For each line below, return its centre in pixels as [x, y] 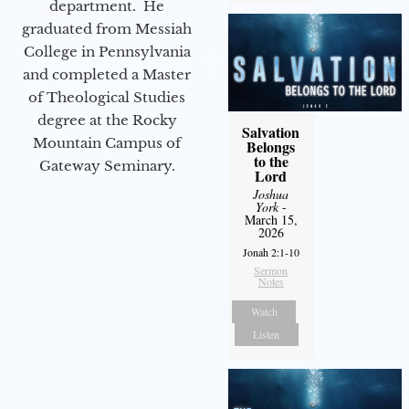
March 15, [271, 219]
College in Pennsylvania [107, 51]
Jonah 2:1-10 [271, 252]
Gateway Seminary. [107, 165]
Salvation [271, 131]
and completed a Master [107, 74]
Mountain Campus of [107, 142]
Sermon [271, 270]
